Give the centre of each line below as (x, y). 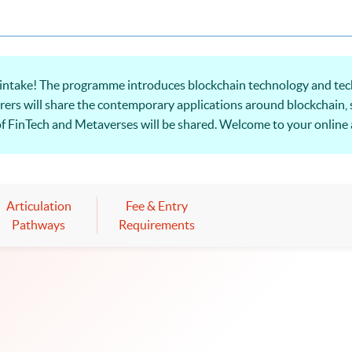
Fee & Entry (156, 205)
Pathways (38, 224)
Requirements (156, 224)
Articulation (38, 205)
